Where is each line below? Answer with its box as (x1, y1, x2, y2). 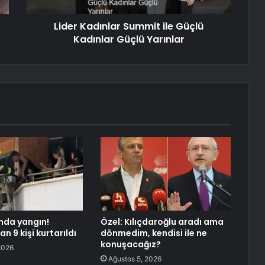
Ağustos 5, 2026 (108, 254, 161, 264)
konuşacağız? (100, 238, 161, 251)
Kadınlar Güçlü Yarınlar (73, 33, 185, 47)
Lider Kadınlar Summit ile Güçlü (54, 20, 203, 34)
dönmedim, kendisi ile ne (100, 227, 207, 240)
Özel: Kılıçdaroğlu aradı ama (100, 216, 224, 228)
